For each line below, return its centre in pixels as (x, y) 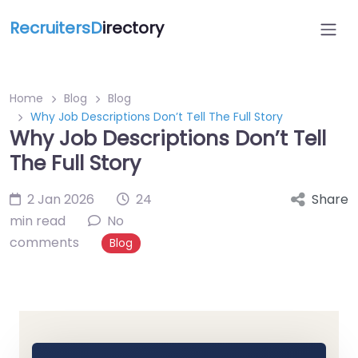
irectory (133, 28)
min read (38, 221)
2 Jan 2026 (61, 199)
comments (44, 243)
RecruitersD (56, 28)
